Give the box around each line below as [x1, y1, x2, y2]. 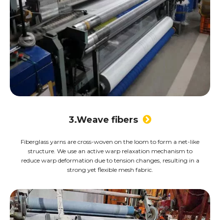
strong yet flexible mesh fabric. [67, 166, 153, 174]
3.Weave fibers [69, 114, 143, 126]
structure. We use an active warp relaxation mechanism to [27, 147, 192, 155]
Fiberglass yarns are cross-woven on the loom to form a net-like [21, 138, 199, 146]
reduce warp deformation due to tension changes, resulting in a [21, 157, 199, 165]
